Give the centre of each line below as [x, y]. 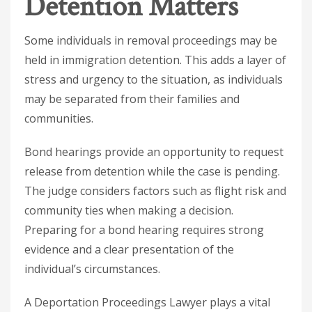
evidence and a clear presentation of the [129, 249]
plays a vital [240, 302]
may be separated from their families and [132, 99]
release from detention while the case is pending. [152, 171]
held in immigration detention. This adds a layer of [155, 60]
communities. [59, 118]
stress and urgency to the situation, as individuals [154, 79]
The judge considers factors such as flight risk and [155, 191]
